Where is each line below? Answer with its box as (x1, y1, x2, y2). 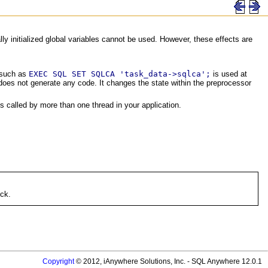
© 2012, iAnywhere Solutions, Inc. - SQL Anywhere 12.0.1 (74, 257, 262, 265)
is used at (211, 69, 247, 79)
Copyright (42, 257, 74, 265)
